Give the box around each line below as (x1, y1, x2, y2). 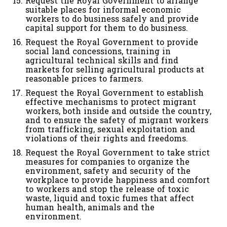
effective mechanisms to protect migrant (25, 95, 196, 110)
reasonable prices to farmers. (25, 71, 143, 87)
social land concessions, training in (25, 44, 171, 59)
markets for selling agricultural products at (25, 62, 204, 78)
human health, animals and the (25, 200, 155, 215)
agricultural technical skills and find (25, 53, 178, 68)
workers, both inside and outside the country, (25, 104, 211, 119)
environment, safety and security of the (25, 164, 191, 179)
